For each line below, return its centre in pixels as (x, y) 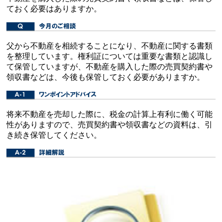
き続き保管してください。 (54, 135)
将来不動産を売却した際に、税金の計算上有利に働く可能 (110, 114)
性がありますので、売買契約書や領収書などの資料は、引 (110, 125)
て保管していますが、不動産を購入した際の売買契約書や (110, 67)
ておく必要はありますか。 (54, 9)
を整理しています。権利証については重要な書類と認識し (110, 56)
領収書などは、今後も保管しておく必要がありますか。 (106, 77)
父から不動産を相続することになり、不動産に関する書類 (110, 46)
